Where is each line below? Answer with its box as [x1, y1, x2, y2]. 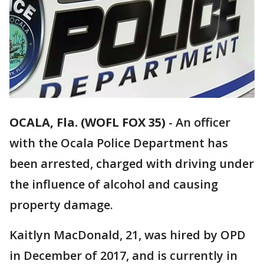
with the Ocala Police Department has [9, 135, 228, 151]
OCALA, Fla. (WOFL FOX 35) [9, 114, 166, 131]
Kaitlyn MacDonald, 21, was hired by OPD [9, 227, 246, 243]
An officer [176, 114, 230, 131]
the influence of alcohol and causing [9, 176, 218, 193]
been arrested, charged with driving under [9, 156, 254, 172]
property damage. [9, 197, 113, 213]
